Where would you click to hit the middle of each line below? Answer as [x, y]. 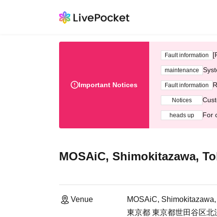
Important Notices [108, 85]
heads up [182, 115]
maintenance [182, 70]
